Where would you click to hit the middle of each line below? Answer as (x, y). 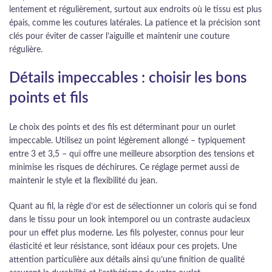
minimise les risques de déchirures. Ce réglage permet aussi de (124, 168)
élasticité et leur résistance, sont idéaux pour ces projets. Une (123, 247)
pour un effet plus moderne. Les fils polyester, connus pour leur (127, 233)
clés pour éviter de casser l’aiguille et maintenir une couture (119, 37)
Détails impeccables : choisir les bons (128, 79)
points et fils (49, 99)
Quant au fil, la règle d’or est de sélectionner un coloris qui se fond (133, 207)
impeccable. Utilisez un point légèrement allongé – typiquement (127, 141)
